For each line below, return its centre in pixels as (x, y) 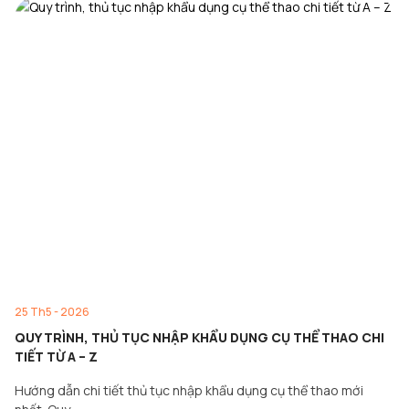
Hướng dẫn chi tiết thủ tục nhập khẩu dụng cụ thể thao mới (189, 390)
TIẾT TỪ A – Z (56, 357)
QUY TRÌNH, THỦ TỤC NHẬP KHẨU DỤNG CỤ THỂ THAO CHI (199, 337)
